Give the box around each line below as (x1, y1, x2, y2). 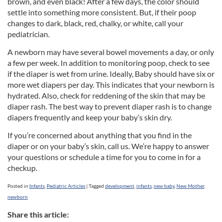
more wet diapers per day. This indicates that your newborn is (7, 80, 215, 90)
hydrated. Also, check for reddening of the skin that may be (7, 91, 205, 101)
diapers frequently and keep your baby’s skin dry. (7, 112, 172, 122)
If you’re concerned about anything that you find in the (7, 130, 192, 140)
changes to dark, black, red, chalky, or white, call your (7, 18, 183, 28)
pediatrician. (7, 29, 50, 39)
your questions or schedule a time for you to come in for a (7, 152, 201, 162)
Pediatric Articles (47, 183, 85, 189)
